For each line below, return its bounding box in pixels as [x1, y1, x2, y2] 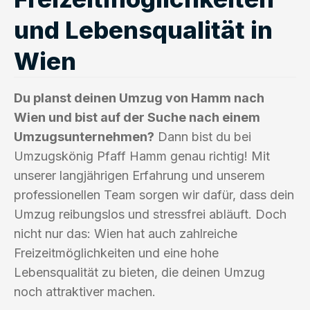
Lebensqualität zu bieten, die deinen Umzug [14, 264, 265, 280]
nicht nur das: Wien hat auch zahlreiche [14, 226, 237, 241]
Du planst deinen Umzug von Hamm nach [14, 90, 264, 105]
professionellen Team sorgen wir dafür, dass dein [14, 187, 294, 202]
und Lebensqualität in [14, 15, 273, 44]
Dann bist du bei [154, 129, 251, 144]
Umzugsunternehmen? [14, 129, 154, 144]
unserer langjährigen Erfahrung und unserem [14, 167, 265, 183]
